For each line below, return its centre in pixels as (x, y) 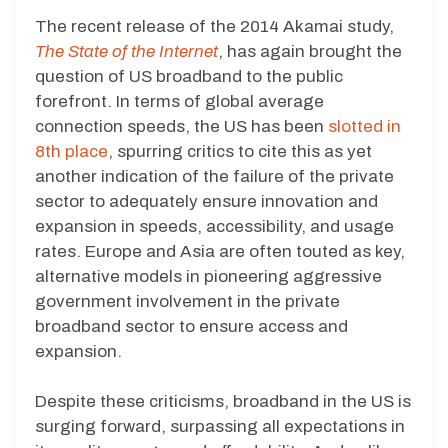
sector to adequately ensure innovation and (206, 201)
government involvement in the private (187, 301)
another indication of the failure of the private (214, 176)
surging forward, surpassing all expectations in (220, 427)
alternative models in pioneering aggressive (208, 276)
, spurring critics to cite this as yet (240, 151)
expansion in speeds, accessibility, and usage (214, 226)
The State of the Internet (126, 51)
